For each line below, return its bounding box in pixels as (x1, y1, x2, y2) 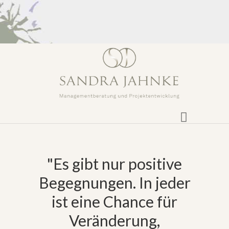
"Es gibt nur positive (47, 154, 182, 173)
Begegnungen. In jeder (38, 173, 191, 192)
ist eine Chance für (52, 192, 177, 211)
